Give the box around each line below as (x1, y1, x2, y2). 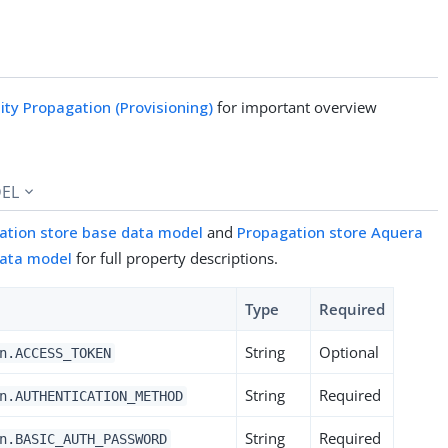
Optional (319, 341, 380, 362)
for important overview (213, 96, 378, 117)
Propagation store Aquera (237, 221, 424, 242)
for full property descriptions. (72, 247, 279, 268)
